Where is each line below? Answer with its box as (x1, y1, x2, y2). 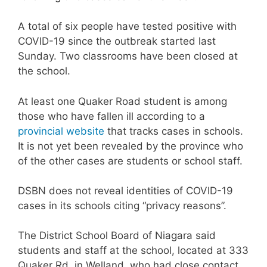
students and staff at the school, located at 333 (18, 244, 249, 256)
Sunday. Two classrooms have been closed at (18, 50, 238, 62)
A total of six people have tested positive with (18, 20, 237, 32)
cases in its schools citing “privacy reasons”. (18, 200, 226, 212)
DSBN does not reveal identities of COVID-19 (18, 185, 233, 197)
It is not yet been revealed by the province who (18, 139, 243, 152)
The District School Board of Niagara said (18, 229, 216, 241)
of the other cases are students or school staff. (18, 154, 243, 167)
